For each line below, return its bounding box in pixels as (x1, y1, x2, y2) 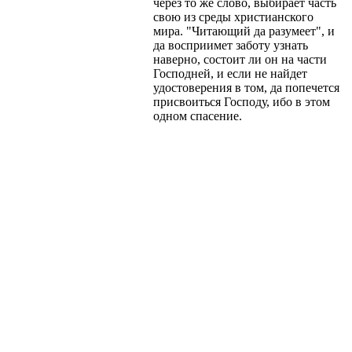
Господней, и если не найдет (153, 67, 307, 80)
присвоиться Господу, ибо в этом (153, 95, 330, 108)
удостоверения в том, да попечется (153, 81, 339, 94)
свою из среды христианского (153, 10, 313, 24)
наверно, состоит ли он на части (153, 53, 327, 66)
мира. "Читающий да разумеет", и (153, 24, 335, 38)
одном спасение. (153, 109, 242, 123)
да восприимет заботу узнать (153, 38, 308, 52)
